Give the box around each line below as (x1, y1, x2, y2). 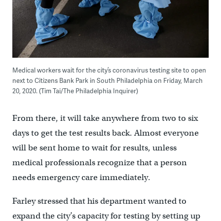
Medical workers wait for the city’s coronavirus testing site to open (12, 65, 206, 74)
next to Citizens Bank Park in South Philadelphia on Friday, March (12, 75, 203, 85)
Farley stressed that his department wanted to (12, 195, 186, 206)
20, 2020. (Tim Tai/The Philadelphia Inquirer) (12, 86, 138, 95)
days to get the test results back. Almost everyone (12, 127, 199, 138)
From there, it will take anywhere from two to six (12, 112, 198, 123)
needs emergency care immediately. (12, 172, 150, 183)
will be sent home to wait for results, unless (12, 142, 177, 153)
